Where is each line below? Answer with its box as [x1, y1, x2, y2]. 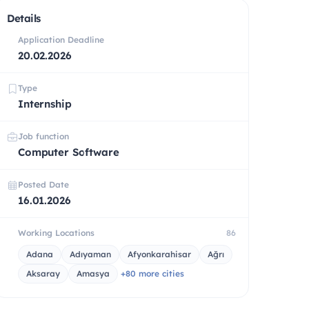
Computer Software [18, 145, 119, 159]
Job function [18, 130, 69, 141]
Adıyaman [70, 248, 111, 259]
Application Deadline [18, 34, 104, 45]
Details [7, 11, 41, 25]
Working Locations [18, 227, 94, 238]
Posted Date [18, 179, 69, 190]
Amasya [77, 268, 110, 279]
